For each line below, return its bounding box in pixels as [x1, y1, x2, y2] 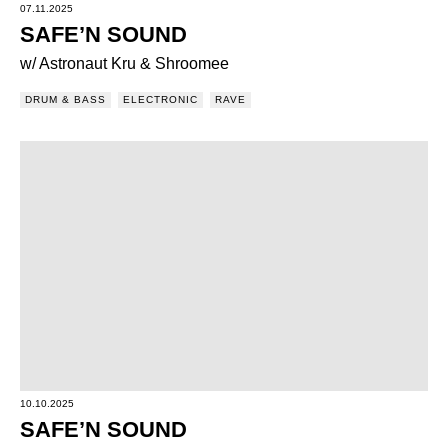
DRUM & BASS [25, 94, 106, 105]
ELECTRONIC [123, 94, 198, 105]
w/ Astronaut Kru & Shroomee [20, 55, 229, 72]
